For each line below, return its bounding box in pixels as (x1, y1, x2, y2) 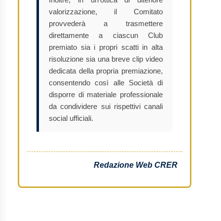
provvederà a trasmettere (49, 19, 163, 28)
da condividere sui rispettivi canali (49, 102, 163, 110)
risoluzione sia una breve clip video (49, 55, 163, 63)
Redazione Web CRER (94, 160, 178, 169)
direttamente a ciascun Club (49, 31, 163, 39)
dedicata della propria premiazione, (49, 67, 163, 75)
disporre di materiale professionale (49, 90, 163, 99)
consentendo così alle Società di (49, 78, 163, 87)
